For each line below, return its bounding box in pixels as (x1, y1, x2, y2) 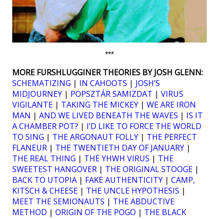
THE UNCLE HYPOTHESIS (86, 185, 179, 197)
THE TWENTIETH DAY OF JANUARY (55, 142, 184, 153)
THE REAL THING (12, 153, 76, 164)
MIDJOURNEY (12, 88, 62, 100)
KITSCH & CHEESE (12, 185, 78, 197)
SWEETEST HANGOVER (12, 164, 97, 175)
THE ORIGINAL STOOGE (105, 164, 193, 175)
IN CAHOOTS (79, 78, 127, 89)
